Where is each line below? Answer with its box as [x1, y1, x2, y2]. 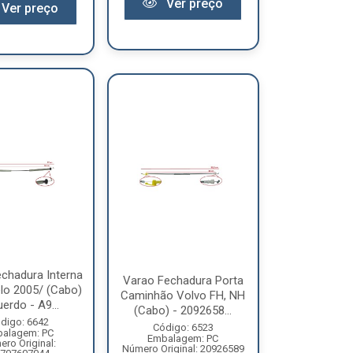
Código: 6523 [152, 321, 214, 333]
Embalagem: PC [147, 332, 219, 344]
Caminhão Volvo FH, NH [121, 288, 246, 303]
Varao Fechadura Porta [122, 273, 243, 288]
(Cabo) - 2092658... [134, 303, 232, 318]
